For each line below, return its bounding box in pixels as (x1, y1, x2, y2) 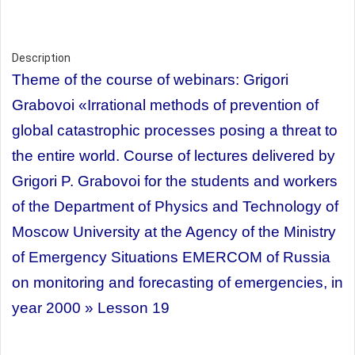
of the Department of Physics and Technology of (12, 197, 338, 215)
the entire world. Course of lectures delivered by (12, 147, 335, 164)
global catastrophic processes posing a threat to (12, 121, 338, 139)
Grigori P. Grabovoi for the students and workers (12, 172, 338, 189)
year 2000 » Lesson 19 (12, 299, 170, 316)
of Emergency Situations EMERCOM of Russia (12, 248, 330, 265)
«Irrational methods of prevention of (74, 96, 319, 113)
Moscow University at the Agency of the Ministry (12, 223, 336, 240)
